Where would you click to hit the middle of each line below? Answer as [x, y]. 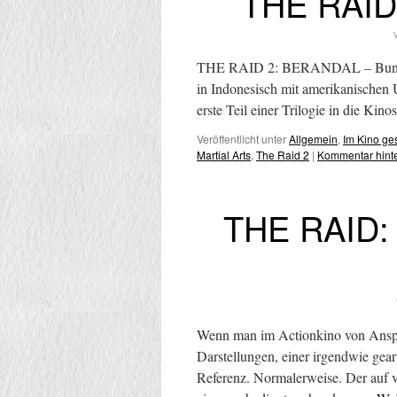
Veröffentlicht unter [241, 139]
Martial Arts [224, 155]
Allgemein [313, 139]
